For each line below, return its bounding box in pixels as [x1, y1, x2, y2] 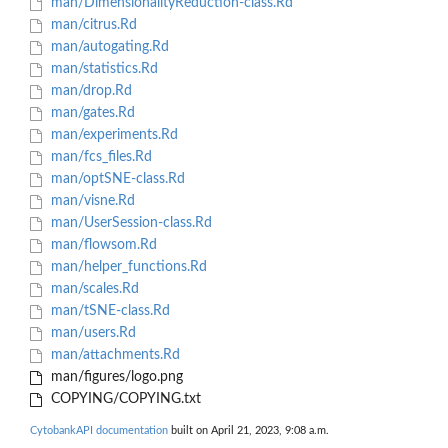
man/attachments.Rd [46, 348, 180, 363]
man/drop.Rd [46, 84, 132, 99]
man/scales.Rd [46, 282, 139, 297]
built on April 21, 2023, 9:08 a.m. [168, 425, 329, 437]
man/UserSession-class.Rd [46, 216, 212, 231]
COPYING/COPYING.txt [46, 392, 201, 407]
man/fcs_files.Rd [46, 150, 152, 165]
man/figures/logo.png [46, 370, 183, 385]
